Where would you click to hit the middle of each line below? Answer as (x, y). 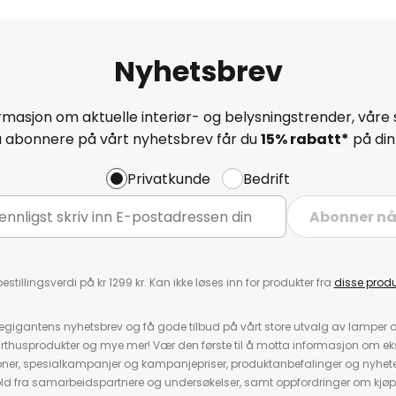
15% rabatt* (305, 139)
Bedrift (267, 179)
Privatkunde (169, 179)
